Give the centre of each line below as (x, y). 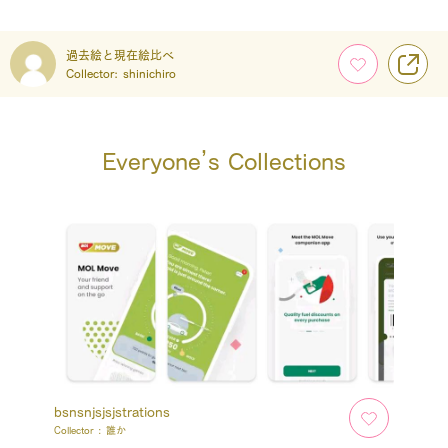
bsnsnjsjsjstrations (112, 412)
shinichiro (149, 73)
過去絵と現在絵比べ (120, 55)
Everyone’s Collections (224, 161)
